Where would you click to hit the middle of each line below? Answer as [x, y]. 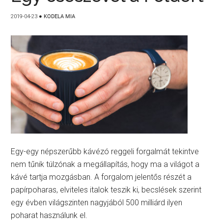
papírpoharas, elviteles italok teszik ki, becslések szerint [106, 190]
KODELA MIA [60, 16]
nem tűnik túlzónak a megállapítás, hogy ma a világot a [105, 164]
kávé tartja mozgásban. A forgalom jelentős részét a [101, 177]
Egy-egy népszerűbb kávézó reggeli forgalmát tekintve [105, 151]
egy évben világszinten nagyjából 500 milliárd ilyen [97, 203]
